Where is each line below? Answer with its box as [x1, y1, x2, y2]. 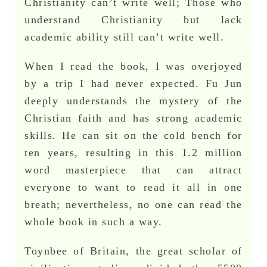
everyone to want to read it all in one [24, 181, 243, 193]
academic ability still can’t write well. [24, 30, 225, 43]
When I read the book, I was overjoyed [24, 60, 243, 72]
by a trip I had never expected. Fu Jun [24, 77, 243, 89]
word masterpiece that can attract [24, 163, 243, 176]
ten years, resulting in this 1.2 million [24, 146, 243, 159]
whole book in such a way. [24, 215, 163, 228]
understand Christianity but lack [24, 13, 243, 26]
